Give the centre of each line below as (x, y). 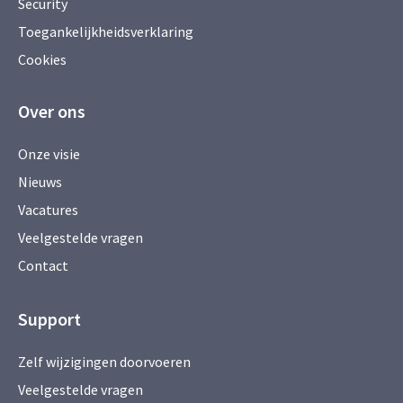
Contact (43, 266)
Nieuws (40, 182)
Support (49, 319)
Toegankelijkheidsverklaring (106, 32)
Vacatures (48, 210)
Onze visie (49, 154)
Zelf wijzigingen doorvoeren (106, 362)
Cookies (42, 60)
